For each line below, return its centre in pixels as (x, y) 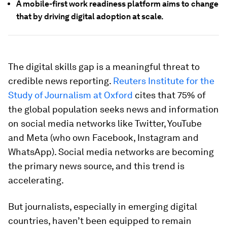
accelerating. (36, 180)
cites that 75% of (169, 95)
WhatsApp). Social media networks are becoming (111, 152)
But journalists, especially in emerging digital (103, 206)
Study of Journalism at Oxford (70, 95)
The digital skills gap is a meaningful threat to (104, 67)
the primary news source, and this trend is (96, 166)
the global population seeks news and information (113, 109)
